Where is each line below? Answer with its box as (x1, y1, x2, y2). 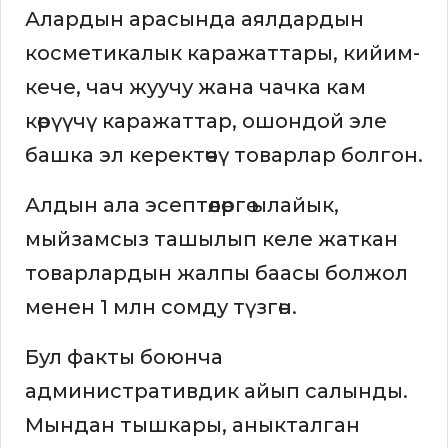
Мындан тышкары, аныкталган (25, 413, 360, 438)
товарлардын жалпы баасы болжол (25, 261, 408, 286)
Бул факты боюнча (25, 345, 223, 370)
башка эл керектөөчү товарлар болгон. (25, 143, 423, 168)
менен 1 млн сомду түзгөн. (25, 295, 297, 320)
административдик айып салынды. (25, 379, 408, 404)
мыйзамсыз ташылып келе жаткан (25, 227, 398, 252)
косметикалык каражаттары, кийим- (25, 41, 420, 66)
